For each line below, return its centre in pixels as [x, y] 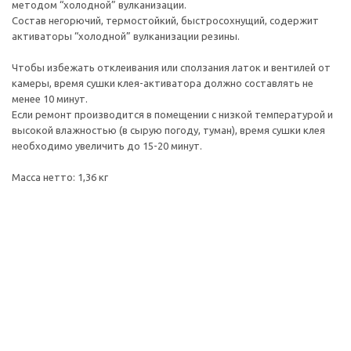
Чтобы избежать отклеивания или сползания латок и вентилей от [171, 67]
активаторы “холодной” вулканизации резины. [126, 36]
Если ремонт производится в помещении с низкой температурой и [172, 114]
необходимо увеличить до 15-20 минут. [107, 146]
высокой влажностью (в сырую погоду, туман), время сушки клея [168, 130]
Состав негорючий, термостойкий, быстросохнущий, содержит [165, 20]
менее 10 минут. [50, 99]
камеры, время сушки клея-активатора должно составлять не [163, 83]
